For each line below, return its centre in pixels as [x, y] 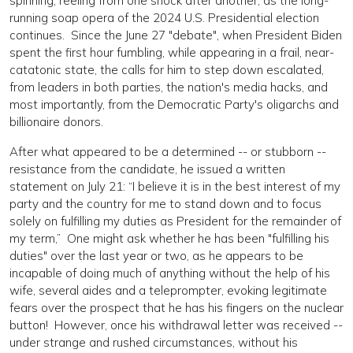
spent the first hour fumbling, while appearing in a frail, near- [172, 52]
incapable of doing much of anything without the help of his [170, 273]
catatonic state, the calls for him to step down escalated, [167, 70]
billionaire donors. [58, 122]
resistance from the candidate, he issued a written [147, 169]
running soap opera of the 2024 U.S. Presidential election [164, 18]
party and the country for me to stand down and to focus [165, 204]
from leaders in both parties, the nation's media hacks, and [169, 87]
